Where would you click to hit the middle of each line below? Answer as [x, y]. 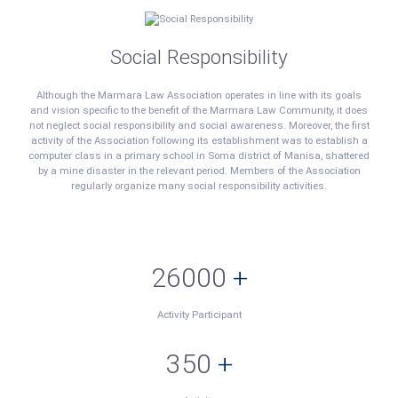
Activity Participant [199, 314]
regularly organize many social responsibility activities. [199, 186]
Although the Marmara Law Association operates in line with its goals [199, 95]
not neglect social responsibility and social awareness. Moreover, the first [199, 125]
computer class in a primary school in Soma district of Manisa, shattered [199, 155]
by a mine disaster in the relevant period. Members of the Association [199, 171]
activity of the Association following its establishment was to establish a [199, 140]
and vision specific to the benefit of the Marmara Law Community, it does [199, 110]
